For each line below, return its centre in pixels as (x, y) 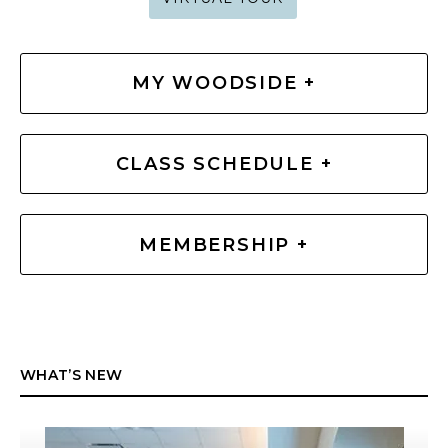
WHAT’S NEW (71, 375)
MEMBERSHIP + (224, 244)
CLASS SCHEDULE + (224, 164)
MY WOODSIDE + (224, 83)
